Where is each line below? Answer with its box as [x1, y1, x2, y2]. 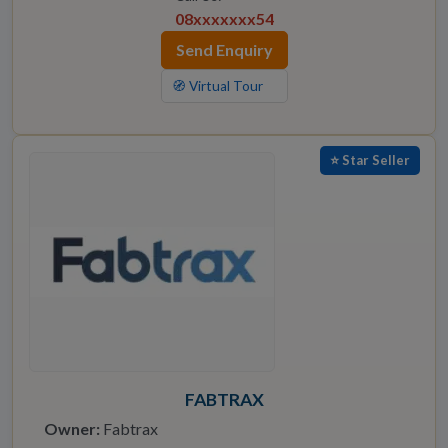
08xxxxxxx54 [174, 9, 274, 29]
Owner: [44, 419, 100, 439]
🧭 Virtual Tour [171, 78, 263, 95]
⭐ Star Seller [330, 152, 410, 169]
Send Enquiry [175, 40, 273, 60]
